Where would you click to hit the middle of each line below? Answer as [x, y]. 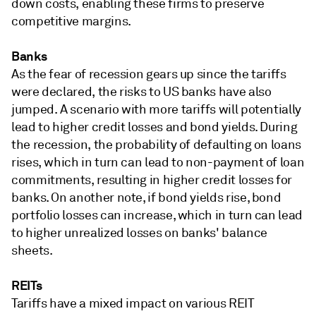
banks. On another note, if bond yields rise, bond [146, 197]
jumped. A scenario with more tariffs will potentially [156, 109]
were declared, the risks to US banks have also [141, 92]
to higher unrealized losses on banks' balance [139, 233]
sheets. [32, 250]
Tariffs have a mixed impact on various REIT [133, 303]
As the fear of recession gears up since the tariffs [149, 74]
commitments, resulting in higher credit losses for [152, 180]
